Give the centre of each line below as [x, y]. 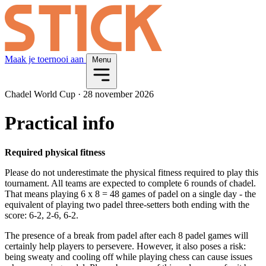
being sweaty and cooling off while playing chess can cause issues [129, 256]
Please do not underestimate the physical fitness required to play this [132, 172]
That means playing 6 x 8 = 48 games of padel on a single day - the [130, 194]
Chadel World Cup [41, 94]
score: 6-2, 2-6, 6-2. [42, 215]
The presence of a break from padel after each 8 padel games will [126, 235]
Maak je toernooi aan [45, 59]
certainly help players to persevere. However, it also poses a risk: [125, 246]
